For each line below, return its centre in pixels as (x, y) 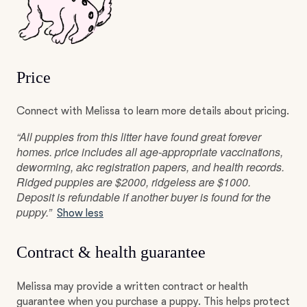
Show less (80, 213)
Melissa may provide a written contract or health (132, 286)
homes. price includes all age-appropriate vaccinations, (150, 152)
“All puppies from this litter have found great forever (139, 137)
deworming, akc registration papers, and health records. (151, 167)
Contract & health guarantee (111, 252)
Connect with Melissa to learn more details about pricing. (153, 111)
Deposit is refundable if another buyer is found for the (144, 197)
